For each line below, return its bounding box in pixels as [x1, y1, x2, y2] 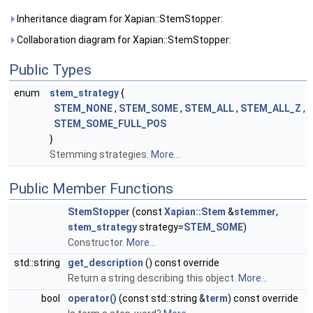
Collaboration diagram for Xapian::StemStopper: [15, 34, 231, 45]
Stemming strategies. [50, 149, 151, 160]
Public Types [9, 61, 92, 78]
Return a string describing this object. [68, 272, 238, 284]
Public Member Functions [9, 180, 173, 197]
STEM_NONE [54, 103, 112, 114]
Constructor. [68, 237, 126, 248]
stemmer [234, 206, 276, 217]
